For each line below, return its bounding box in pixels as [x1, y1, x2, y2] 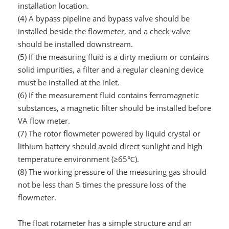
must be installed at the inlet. [17, 77, 120, 87]
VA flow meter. [17, 116, 70, 126]
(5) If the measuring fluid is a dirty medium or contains [17, 52, 209, 62]
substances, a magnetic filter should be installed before [17, 103, 211, 113]
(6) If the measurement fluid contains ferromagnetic [17, 90, 199, 100]
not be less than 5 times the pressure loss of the [17, 179, 186, 190]
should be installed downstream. [17, 39, 133, 49]
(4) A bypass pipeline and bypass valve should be [17, 13, 190, 24]
